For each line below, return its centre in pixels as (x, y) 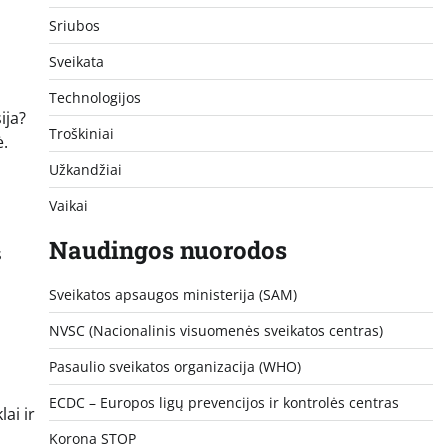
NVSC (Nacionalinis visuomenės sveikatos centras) (215, 330)
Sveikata (76, 61)
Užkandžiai (85, 169)
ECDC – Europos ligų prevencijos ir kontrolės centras (223, 402)
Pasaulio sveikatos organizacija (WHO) (174, 366)
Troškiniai (81, 133)
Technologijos (94, 97)
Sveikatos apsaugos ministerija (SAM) (172, 294)
